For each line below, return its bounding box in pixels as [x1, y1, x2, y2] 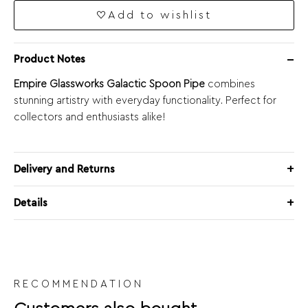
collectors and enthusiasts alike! [14, 111, 165, 122]
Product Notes [14, 54, 85, 65]
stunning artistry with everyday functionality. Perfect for [14, 95, 276, 106]
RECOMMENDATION [14, 279, 144, 290]
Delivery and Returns [14, 164, 115, 175]
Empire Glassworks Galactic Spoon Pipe [14, 78, 205, 89]
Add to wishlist [108, 9, 212, 21]
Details [14, 197, 47, 208]
